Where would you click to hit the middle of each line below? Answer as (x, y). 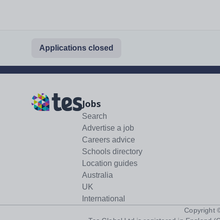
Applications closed (76, 48)
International (103, 199)
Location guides (110, 164)
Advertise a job (108, 128)
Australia (97, 175)
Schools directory (112, 152)
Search (94, 116)
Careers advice (108, 140)
